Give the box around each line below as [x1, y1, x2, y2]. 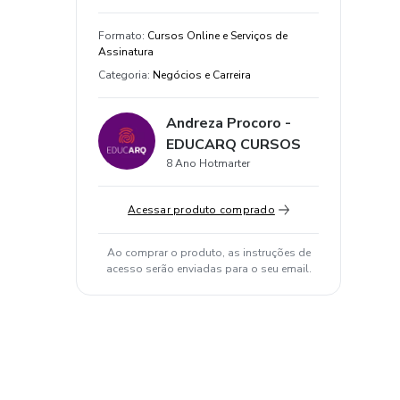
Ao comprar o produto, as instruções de [106, 246, 311, 260]
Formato [98, 29, 142, 43]
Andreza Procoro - [166, 113, 291, 133]
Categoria [98, 68, 147, 82]
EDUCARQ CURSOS [166, 135, 301, 154]
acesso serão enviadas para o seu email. [105, 262, 312, 276]
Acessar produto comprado [128, 203, 275, 217]
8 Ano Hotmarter [166, 156, 250, 171]
